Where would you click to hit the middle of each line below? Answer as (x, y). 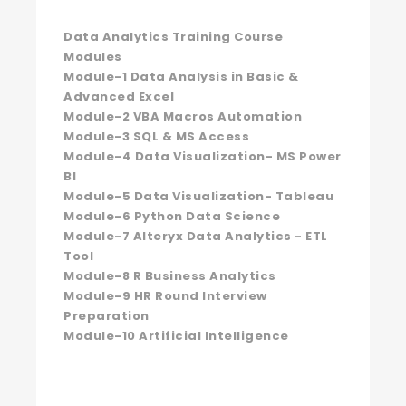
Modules (93, 57)
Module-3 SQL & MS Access (156, 136)
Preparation (106, 316)
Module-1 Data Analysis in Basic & (181, 77)
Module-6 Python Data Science (172, 216)
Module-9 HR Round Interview (165, 296)
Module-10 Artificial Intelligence (176, 336)
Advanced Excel (119, 97)
